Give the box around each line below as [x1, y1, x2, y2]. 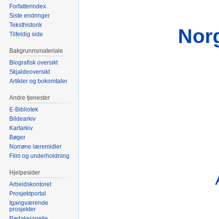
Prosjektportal [9, 190, 46, 197]
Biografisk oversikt [9, 59, 58, 66]
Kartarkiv [9, 124, 33, 131]
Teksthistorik [9, 22, 43, 29]
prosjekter [9, 205, 36, 213]
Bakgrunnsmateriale [9, 47, 64, 55]
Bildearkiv [9, 115, 36, 122]
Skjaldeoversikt [9, 68, 50, 76]
